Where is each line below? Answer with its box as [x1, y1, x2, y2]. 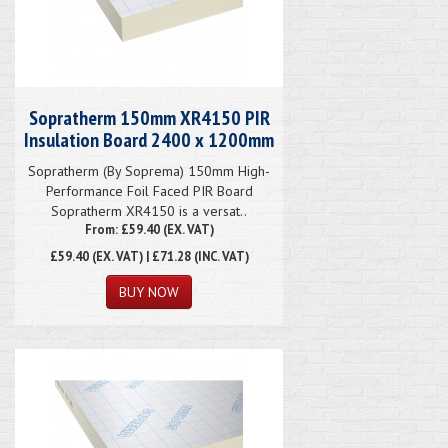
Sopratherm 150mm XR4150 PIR [28, 104, 270, 131]
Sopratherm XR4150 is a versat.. [51, 201, 247, 220]
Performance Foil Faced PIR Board [45, 181, 253, 200]
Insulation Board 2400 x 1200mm [24, 126, 274, 153]
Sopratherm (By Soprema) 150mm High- [28, 161, 270, 180]
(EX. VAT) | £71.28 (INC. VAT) [88, 247, 249, 264]
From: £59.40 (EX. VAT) [84, 220, 214, 237]
